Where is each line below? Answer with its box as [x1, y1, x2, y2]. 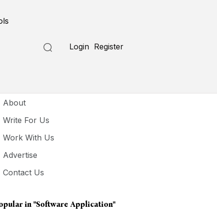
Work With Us [3, 133, 55, 142]
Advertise [3, 150, 38, 160]
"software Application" [33, 200, 116, 209]
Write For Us [3, 115, 50, 125]
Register [94, 42, 124, 51]
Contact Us [3, 168, 45, 177]
